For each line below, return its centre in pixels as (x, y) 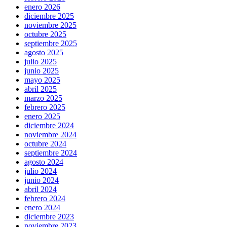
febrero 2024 (45, 198)
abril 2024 (41, 189)
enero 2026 (42, 7)
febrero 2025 (45, 107)
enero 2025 (42, 116)
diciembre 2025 (49, 16)
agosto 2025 (44, 52)
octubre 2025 (45, 34)
